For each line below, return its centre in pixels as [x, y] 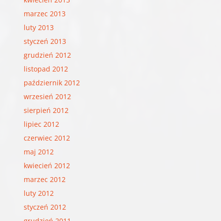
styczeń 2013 [45, 41]
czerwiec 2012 [47, 138]
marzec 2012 [44, 179]
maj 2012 [38, 151]
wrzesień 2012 [47, 96]
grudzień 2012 [47, 55]
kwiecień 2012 [47, 165]
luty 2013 [38, 27]
